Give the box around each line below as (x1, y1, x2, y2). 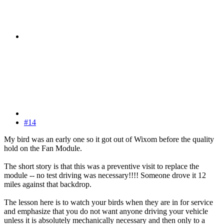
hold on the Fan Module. (4, 144, 82, 153)
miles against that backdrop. (4, 180, 91, 189)
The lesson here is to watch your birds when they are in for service (4, 198, 213, 207)
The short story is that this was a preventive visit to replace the (4, 162, 199, 171)
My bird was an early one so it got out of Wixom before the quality (4, 135, 214, 144)
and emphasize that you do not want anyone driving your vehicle (4, 207, 208, 216)
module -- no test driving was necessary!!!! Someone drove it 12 (4, 171, 206, 180)
